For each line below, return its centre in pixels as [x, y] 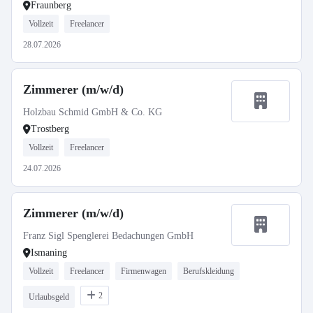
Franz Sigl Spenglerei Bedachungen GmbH [108, 236]
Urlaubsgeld [49, 297]
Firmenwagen [144, 271]
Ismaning [49, 253]
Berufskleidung [209, 271]
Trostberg [50, 129]
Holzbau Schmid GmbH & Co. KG [93, 112]
